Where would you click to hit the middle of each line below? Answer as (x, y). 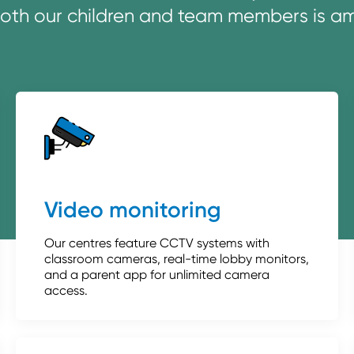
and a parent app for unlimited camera (156, 274)
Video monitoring (132, 209)
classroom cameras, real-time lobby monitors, (176, 258)
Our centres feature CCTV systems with (156, 243)
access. (66, 290)
